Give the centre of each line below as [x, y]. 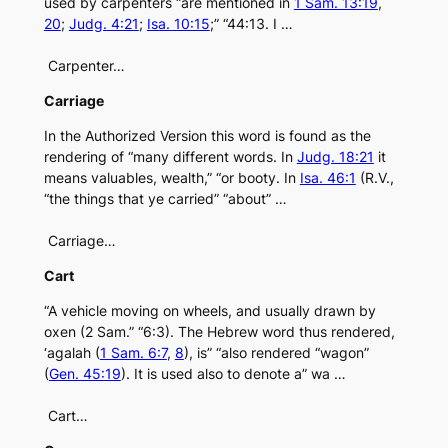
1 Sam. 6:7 [133, 353]
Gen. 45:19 [84, 374]
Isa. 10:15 [178, 24]
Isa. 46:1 [327, 178]
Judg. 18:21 [335, 157]
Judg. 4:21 [103, 24]
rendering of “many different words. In [170, 157]
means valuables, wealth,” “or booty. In [171, 178]
